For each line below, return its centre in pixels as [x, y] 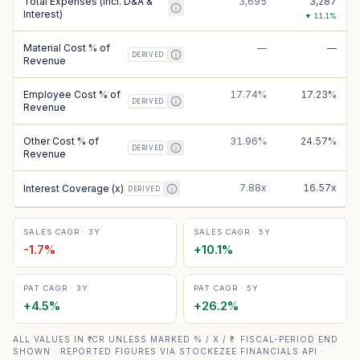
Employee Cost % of [72, 94]
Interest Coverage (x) [74, 188]
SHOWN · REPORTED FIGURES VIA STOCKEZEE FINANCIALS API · [168, 351]
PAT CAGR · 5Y [227, 288]
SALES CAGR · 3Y [62, 232]
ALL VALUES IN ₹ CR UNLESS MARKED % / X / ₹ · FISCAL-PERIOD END [176, 339]
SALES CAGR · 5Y [233, 232]
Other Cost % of [61, 141]
